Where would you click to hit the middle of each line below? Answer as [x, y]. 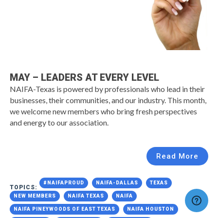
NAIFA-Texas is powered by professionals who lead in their [107, 89]
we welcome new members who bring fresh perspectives [103, 111]
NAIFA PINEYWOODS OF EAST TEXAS [64, 209]
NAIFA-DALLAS [117, 182]
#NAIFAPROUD [64, 182]
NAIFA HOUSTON [151, 209]
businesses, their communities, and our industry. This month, [108, 100]
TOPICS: [25, 187]
